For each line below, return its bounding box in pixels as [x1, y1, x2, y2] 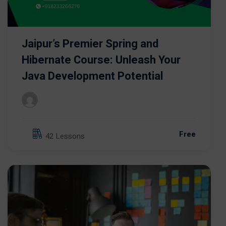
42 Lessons [45, 130, 85, 142]
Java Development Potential [22, 68, 163, 85]
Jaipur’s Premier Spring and [22, 36, 158, 52]
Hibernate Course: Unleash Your [22, 52, 181, 69]
